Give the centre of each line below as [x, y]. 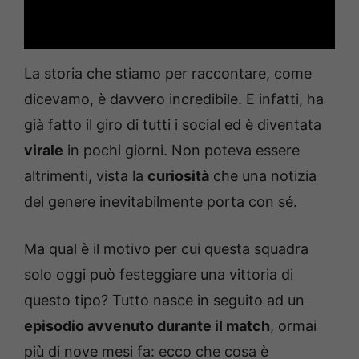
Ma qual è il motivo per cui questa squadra [166, 248]
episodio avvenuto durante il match [147, 325]
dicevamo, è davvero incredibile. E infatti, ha [174, 99]
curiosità [178, 175]
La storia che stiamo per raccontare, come [168, 73]
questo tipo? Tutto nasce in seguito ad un [164, 300]
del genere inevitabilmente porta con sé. [161, 201]
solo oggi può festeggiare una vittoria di [159, 274]
